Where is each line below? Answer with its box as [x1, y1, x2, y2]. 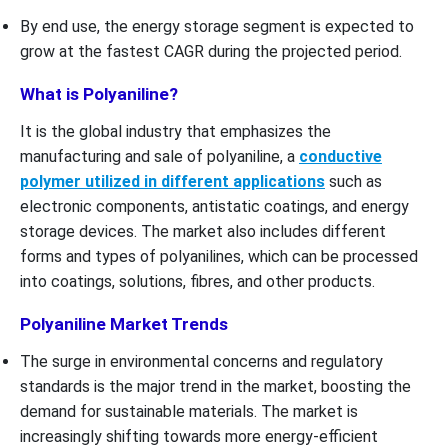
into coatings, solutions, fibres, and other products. [20, 271, 375, 291]
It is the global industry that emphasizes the [20, 121, 331, 141]
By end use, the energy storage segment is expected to [20, 16, 414, 36]
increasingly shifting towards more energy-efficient [20, 426, 378, 446]
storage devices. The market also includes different [20, 221, 386, 241]
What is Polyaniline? [20, 83, 178, 104]
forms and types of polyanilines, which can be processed [20, 246, 418, 266]
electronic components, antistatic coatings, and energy [20, 196, 409, 216]
